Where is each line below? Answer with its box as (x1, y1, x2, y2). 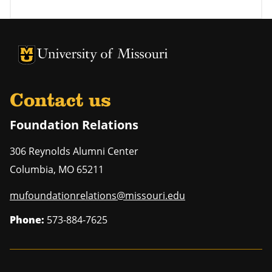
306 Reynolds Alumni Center (10, 144, 138, 158)
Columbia (10, 163, 53, 177)
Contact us (10, 92, 111, 112)
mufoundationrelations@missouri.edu (10, 189, 185, 203)
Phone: (10, 213, 44, 227)
